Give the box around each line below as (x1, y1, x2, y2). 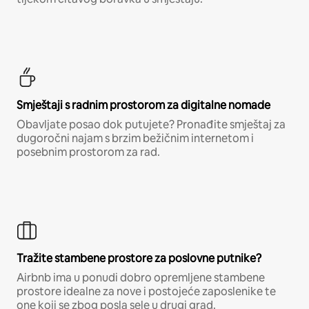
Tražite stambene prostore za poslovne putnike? (17, 250, 261, 266)
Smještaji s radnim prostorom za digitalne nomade (17, 97, 270, 112)
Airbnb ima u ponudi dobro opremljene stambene (17, 270, 265, 285)
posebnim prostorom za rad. (17, 144, 160, 159)
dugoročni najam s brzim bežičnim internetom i (17, 130, 254, 146)
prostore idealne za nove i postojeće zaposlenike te (17, 283, 276, 299)
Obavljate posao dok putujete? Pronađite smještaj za (17, 117, 286, 132)
